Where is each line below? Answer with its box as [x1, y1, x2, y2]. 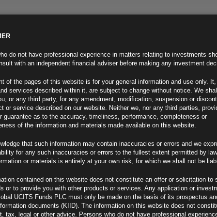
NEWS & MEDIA [106, 36, 158, 46]
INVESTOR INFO [40, 36, 94, 46]
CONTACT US [170, 36, 214, 46]
